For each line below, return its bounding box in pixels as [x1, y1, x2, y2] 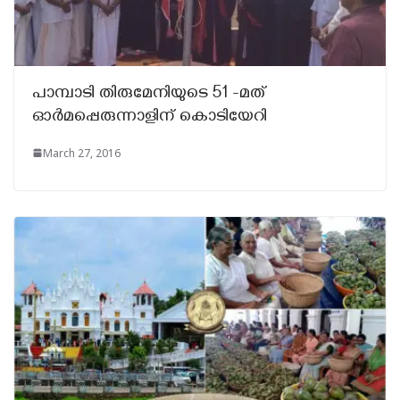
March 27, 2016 [43, 145, 121, 161]
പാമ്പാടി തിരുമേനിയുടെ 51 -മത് [32, 83, 266, 106]
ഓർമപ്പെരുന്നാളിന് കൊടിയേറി [32, 106, 267, 129]
